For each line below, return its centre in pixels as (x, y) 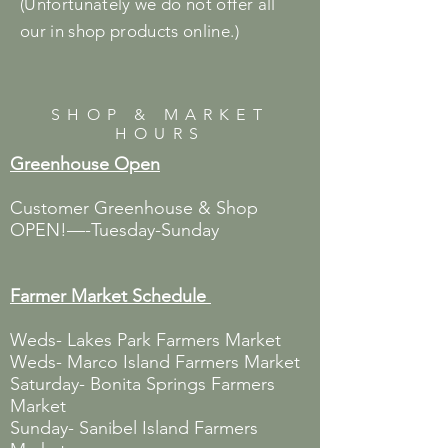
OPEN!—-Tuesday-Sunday (114, 229)
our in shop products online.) (129, 30)
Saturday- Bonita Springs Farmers (142, 383)
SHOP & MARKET (160, 114)
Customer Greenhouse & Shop (134, 207)
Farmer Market (68, 295)
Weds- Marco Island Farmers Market (155, 361)
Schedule (169, 295)
